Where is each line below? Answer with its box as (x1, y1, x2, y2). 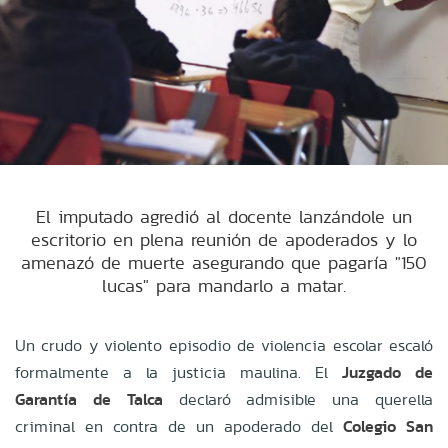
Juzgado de (342, 360, 433, 384)
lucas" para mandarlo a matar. (102, 272, 346, 298)
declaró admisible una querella (162, 387, 434, 411)
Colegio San (343, 414, 433, 438)
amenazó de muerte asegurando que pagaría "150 (21, 249, 427, 275)
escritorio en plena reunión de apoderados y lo (31, 226, 417, 252)
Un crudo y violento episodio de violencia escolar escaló (15, 333, 433, 357)
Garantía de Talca (15, 387, 163, 411)
